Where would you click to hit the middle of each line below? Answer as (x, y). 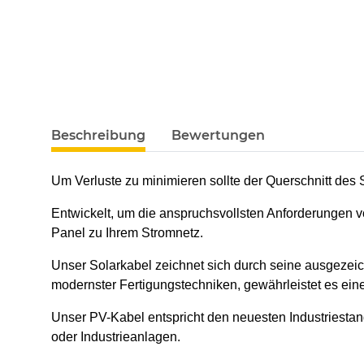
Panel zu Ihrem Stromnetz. (127, 233)
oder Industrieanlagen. (116, 337)
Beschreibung (98, 136)
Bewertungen (218, 136)
